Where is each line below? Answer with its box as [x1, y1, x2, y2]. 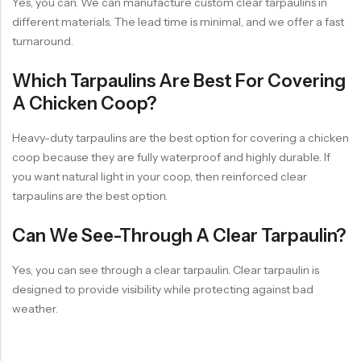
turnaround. [12, 34, 73, 48]
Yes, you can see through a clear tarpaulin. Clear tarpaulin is [12, 263, 319, 277]
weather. [12, 301, 58, 316]
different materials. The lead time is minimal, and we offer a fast [12, 15, 344, 29]
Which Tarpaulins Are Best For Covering [12, 70, 346, 92]
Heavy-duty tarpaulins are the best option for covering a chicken [12, 131, 349, 145]
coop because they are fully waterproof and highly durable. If [12, 150, 330, 164]
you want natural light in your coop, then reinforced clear [12, 169, 307, 184]
